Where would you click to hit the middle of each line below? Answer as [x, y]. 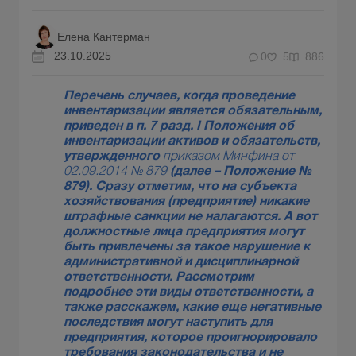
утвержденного [113, 157]
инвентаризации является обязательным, [193, 112]
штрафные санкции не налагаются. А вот [190, 217]
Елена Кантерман [104, 37]
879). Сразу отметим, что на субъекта [180, 187]
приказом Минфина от [228, 157]
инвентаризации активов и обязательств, [192, 142]
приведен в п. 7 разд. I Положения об [179, 127]
